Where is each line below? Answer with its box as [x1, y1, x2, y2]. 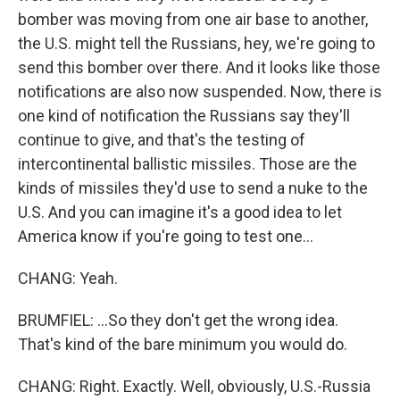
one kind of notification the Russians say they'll [18, 106, 350, 125]
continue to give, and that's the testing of [18, 130, 305, 149]
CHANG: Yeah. [18, 269, 118, 287]
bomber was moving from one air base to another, [18, 10, 368, 29]
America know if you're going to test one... [18, 227, 313, 246]
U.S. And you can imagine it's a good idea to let [18, 203, 342, 221]
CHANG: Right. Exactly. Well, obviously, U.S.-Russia [18, 377, 371, 396]
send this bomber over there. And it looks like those [18, 58, 380, 77]
